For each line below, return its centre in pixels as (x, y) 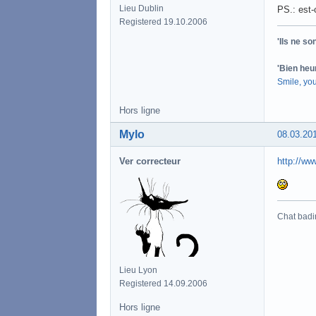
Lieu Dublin (141, 8)
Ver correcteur (150, 161)
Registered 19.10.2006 (163, 22)
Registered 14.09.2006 (163, 283)
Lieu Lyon (138, 270)
